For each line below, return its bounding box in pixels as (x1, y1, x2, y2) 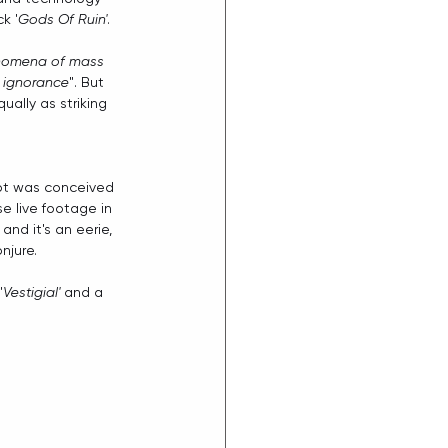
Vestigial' (3, 284, 60, 300)
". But (69, 74, 108, 90)
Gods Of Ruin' (18, 11, 107, 27)
